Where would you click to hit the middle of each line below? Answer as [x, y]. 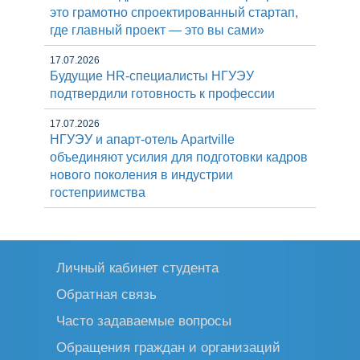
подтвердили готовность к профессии [162, 94]
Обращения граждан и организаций [168, 347]
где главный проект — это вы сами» [157, 30]
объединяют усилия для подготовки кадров [179, 157]
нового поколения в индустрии [141, 175]
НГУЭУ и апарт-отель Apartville [142, 139]
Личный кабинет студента [137, 268]
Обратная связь [106, 294]
